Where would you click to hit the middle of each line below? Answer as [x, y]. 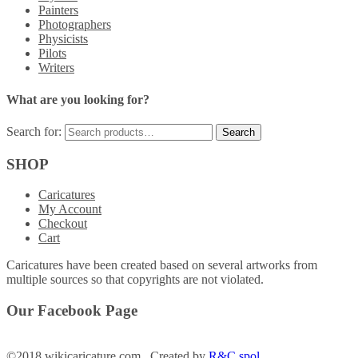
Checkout [63, 224]
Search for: [34, 131]
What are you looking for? [78, 99]
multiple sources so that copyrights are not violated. [135, 280]
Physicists [63, 39]
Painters [58, 10]
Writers [56, 68]
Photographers [75, 25]
